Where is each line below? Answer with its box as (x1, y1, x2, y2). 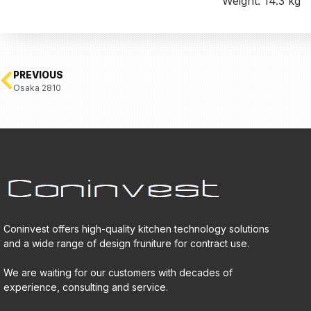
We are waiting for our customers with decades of (3, 267, 233, 279)
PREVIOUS (13, 69, 63, 81)
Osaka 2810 (13, 83, 61, 94)
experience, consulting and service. (3, 281, 168, 294)
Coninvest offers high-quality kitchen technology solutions (3, 223, 269, 235)
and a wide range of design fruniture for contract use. (3, 237, 249, 250)
